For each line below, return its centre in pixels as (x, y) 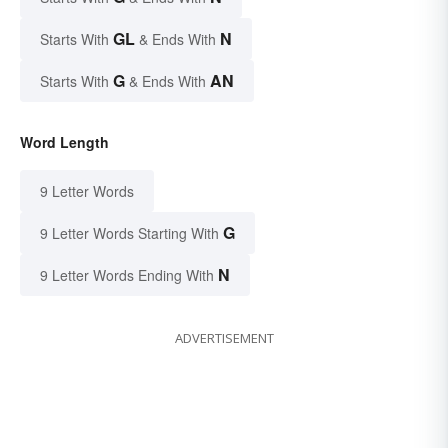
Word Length (64, 142)
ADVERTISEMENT (224, 338)
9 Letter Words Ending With (127, 275)
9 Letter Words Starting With (129, 233)
